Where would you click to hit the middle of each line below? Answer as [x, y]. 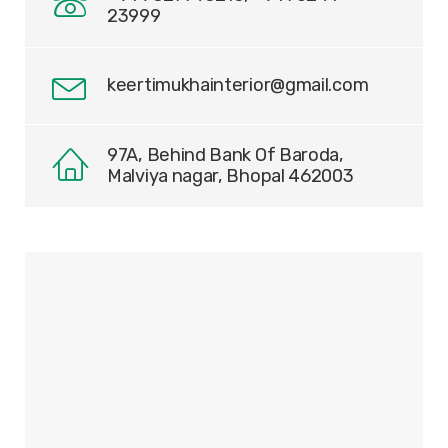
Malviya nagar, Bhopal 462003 [230, 175]
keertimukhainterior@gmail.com [238, 84]
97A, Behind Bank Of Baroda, [225, 154]
